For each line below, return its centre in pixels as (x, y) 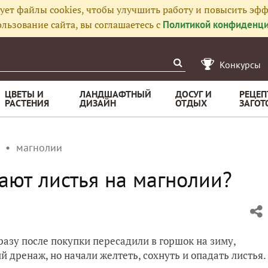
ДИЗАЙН (98, 103)
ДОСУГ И (194, 94)
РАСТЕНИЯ (27, 103)
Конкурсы (240, 65)
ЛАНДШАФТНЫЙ (115, 94)
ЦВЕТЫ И (24, 94)
